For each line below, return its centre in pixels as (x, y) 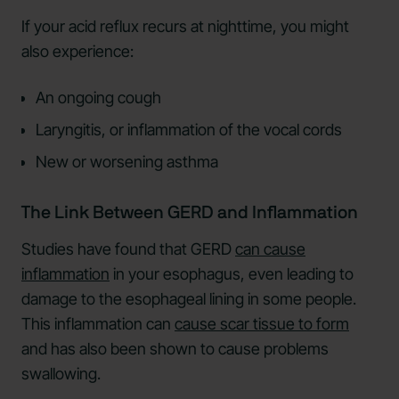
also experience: (77, 52)
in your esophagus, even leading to (232, 274)
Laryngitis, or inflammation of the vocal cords (189, 130)
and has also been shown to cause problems (175, 349)
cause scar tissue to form (262, 324)
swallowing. (61, 374)
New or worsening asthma (127, 162)
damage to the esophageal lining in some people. (189, 299)
